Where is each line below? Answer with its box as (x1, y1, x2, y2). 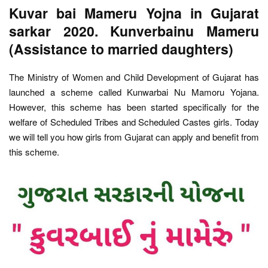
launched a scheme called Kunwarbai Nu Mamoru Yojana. (9, 86, 259, 99)
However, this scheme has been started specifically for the (9, 100, 259, 114)
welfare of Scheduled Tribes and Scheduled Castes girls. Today (9, 115, 259, 129)
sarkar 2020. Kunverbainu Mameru (9, 21, 259, 41)
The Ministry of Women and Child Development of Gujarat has (9, 71, 259, 84)
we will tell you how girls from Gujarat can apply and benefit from (9, 130, 259, 144)
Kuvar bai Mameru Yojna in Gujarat (9, 3, 259, 23)
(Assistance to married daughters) (9, 39, 237, 59)
